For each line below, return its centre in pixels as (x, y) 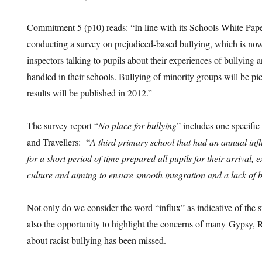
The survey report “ (63, 125)
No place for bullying (138, 125)
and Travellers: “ (59, 142)
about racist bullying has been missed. (97, 240)
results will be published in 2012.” (90, 93)
